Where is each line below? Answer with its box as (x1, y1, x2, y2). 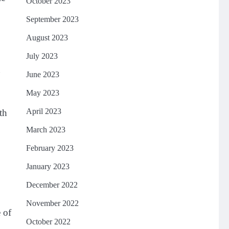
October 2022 (26, 217, 71, 226)
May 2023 (26, 88, 59, 97)
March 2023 (26, 125, 65, 134)
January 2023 (26, 162, 70, 171)
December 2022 (26, 180, 78, 189)
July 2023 (26, 52, 58, 60)
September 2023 (26, 15, 79, 24)
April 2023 (26, 107, 61, 116)
